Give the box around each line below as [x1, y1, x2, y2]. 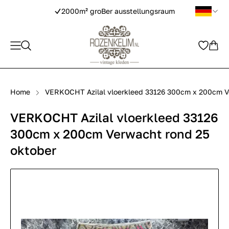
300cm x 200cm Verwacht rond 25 [10, 126, 210, 141]
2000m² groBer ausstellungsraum [61, 7, 175, 15]
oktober [10, 143, 56, 157]
